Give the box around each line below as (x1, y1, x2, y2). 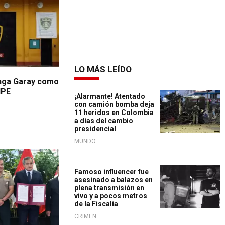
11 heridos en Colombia (74, 108, 154, 117)
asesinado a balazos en (74, 176, 153, 184)
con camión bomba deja (74, 100, 154, 108)
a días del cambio (74, 117, 133, 125)
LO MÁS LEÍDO (74, 64, 132, 74)
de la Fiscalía (74, 200, 118, 208)
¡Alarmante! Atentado (74, 92, 145, 100)
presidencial (74, 125, 116, 133)
